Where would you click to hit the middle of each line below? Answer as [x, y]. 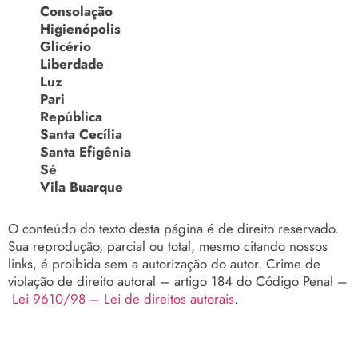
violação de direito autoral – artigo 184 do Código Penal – [178, 281]
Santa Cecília [81, 134]
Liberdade [72, 64]
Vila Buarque [82, 187]
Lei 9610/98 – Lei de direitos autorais [123, 298]
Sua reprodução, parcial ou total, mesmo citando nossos [168, 246]
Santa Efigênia [86, 151]
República [71, 116]
